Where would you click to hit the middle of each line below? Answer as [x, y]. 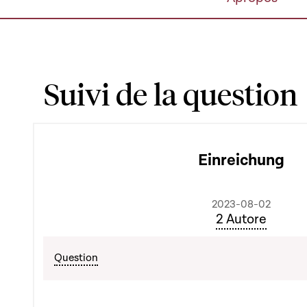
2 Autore [241, 219]
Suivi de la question [171, 93]
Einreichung [241, 160]
